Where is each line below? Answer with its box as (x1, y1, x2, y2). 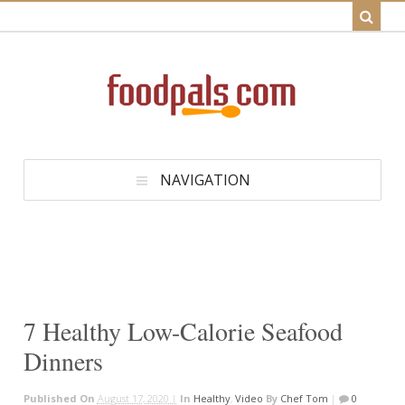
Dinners (23, 344, 103, 379)
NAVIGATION (160, 170, 250, 190)
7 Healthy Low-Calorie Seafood (23, 314, 343, 349)
